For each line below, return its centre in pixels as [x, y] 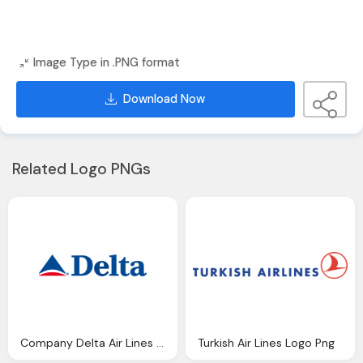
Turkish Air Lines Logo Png [266, 342]
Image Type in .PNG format [107, 63]
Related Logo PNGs [81, 169]
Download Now [164, 99]
